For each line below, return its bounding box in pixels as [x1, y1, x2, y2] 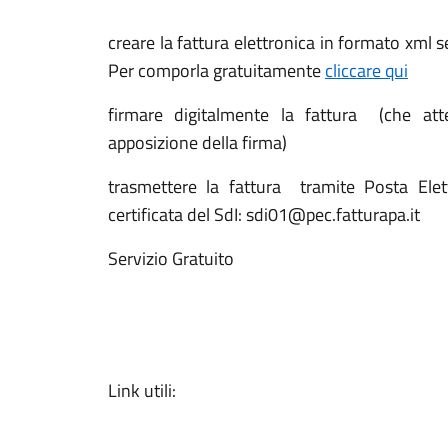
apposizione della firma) [108, 129, 287, 156]
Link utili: [108, 377, 176, 404]
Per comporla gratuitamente [108, 57, 325, 84]
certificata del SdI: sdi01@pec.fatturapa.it [108, 201, 420, 228]
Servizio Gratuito [108, 245, 234, 272]
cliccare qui [325, 57, 408, 84]
